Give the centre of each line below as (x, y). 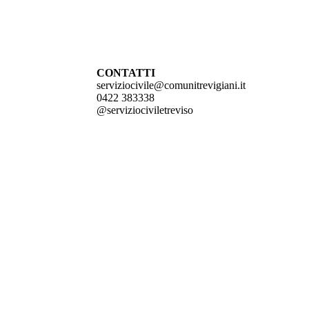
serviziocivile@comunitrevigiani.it (171, 86)
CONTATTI (126, 73)
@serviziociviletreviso (145, 110)
